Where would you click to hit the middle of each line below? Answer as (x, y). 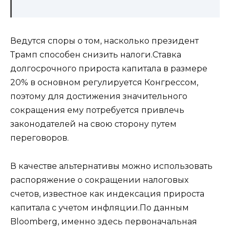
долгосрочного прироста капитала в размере (109, 69)
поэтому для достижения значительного (99, 97)
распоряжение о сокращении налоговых (99, 180)
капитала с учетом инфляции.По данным (100, 207)
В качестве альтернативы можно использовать (111, 166)
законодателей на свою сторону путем (93, 124)
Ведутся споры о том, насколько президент (104, 41)
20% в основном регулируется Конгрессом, (104, 83)
